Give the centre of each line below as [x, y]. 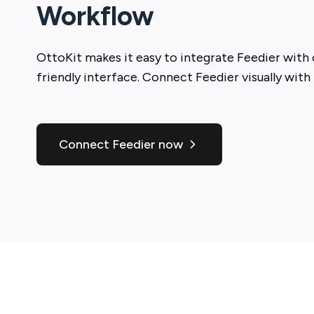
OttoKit [59, 57]
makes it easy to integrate [158, 57]
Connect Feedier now [121, 144]
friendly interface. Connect [115, 77]
